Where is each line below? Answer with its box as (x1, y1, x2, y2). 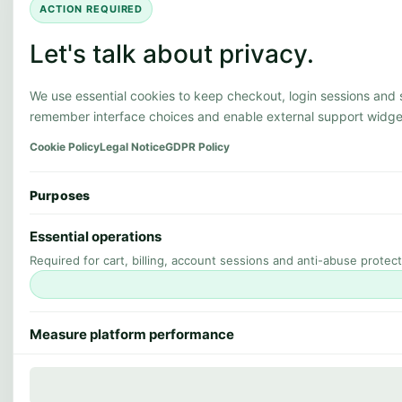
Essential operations (30, 227, 162, 245)
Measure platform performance (30, 325, 234, 343)
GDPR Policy (165, 139, 230, 153)
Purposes (30, 187, 91, 203)
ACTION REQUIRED (39, 2, 144, 15)
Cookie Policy (30, 139, 100, 153)
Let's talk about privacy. (30, 38, 314, 69)
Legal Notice (100, 139, 165, 153)
